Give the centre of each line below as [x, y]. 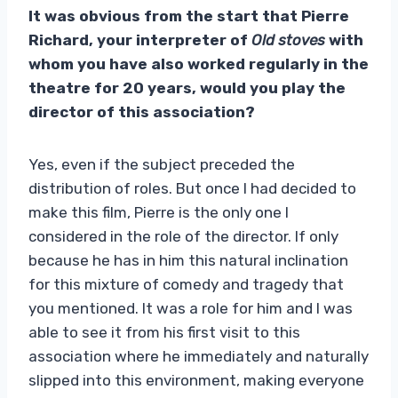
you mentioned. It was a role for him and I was [191, 308]
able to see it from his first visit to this [164, 332]
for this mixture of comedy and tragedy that [186, 284]
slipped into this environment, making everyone [196, 380]
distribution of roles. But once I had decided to [192, 188]
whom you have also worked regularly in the [199, 64]
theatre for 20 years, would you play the [187, 88]
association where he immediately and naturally [199, 356]
